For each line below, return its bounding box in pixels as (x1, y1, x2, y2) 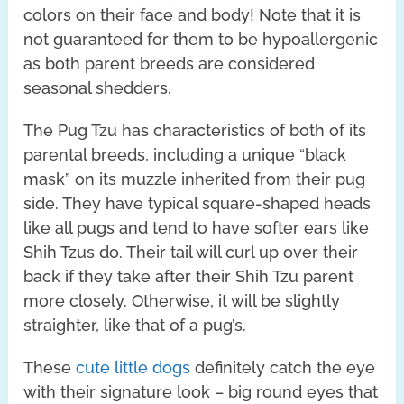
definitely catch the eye (190, 357, 376, 377)
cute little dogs (76, 357, 191, 377)
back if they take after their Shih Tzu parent (23, 266, 354, 286)
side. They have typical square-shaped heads (23, 193, 372, 213)
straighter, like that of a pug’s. (23, 315, 247, 335)
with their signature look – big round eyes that (23, 381, 379, 401)
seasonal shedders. (23, 78, 172, 97)
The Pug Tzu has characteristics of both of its (23, 120, 367, 140)
